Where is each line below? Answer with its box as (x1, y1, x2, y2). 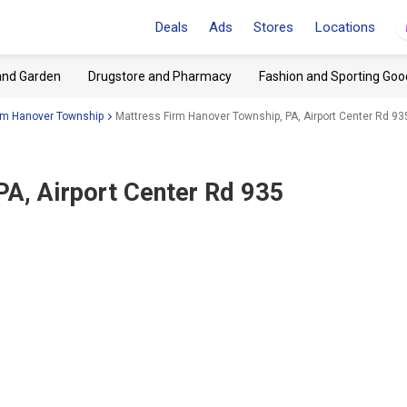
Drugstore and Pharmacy (88, 69, 232, 84)
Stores (253, 19, 293, 35)
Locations (314, 19, 375, 35)
